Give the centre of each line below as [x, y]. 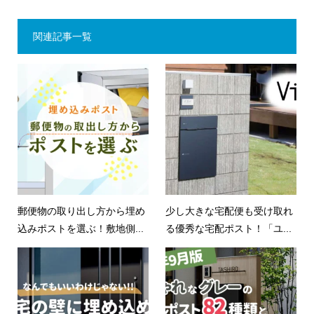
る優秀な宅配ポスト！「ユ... [229, 229]
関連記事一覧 [62, 37]
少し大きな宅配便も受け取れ [230, 211]
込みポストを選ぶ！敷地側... [80, 229]
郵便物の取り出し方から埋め [81, 211]
